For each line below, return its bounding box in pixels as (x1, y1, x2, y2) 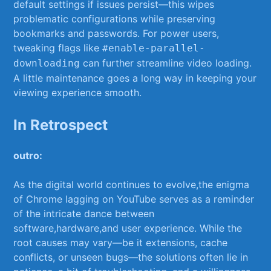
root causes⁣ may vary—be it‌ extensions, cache (13, 236, 228, 249)
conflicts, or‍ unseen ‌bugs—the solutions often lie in (13, 250, 249, 263)
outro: (13, 149, 43, 162)
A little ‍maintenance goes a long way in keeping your (13, 72, 257, 84)
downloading (13, 57, 80, 69)
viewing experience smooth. (13, 87, 142, 99)
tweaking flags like (13, 42, 103, 54)
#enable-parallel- (102, 42, 206, 54)
